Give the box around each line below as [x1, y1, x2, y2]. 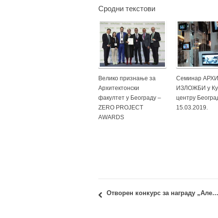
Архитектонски [98, 85, 139, 91]
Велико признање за [98, 75, 156, 82]
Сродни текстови [98, 4, 155, 13]
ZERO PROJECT [98, 104, 143, 111]
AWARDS [98, 114, 124, 121]
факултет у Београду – [98, 94, 161, 101]
